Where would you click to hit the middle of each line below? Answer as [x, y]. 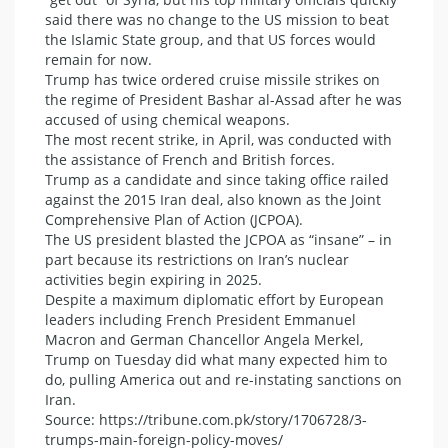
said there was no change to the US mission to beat [217, 19]
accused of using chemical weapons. [167, 119]
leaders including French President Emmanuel [200, 319]
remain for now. [98, 59]
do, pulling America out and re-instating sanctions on [223, 379]
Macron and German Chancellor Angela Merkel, [204, 339]
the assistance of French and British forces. [190, 159]
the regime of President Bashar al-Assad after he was [223, 99]
